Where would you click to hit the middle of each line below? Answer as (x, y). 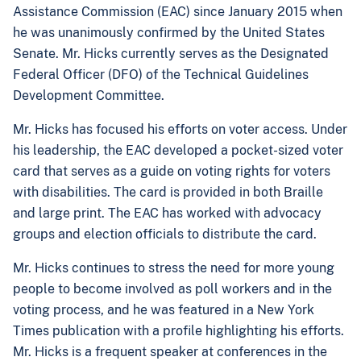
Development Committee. (90, 95)
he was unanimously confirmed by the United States (169, 33)
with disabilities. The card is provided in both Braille (168, 192)
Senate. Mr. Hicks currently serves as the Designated (171, 54)
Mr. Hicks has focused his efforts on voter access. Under (180, 129)
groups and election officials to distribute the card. (166, 234)
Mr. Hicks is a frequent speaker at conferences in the (170, 352)
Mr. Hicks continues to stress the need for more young (174, 268)
